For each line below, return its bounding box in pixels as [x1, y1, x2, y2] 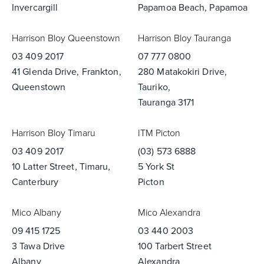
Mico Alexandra [138, 206, 200, 219]
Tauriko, [138, 80, 170, 94]
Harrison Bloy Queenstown [12, 31, 120, 45]
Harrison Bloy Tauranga [138, 31, 231, 45]
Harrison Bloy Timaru [12, 126, 95, 140]
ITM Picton [138, 126, 180, 140]
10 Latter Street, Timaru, [12, 160, 111, 173]
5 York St [138, 160, 174, 173]
